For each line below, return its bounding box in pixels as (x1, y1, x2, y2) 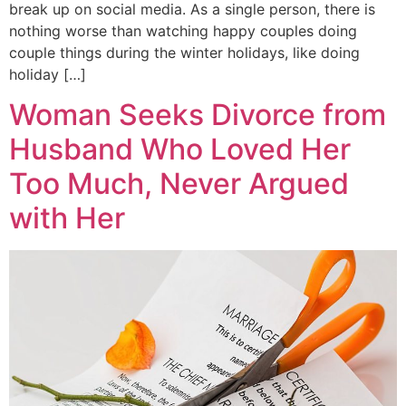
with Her (9, 199, 125, 236)
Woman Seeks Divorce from (9, 96, 386, 132)
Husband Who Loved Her (9, 130, 351, 167)
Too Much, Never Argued (9, 165, 349, 201)
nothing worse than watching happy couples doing (9, 21, 357, 40)
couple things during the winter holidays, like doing (9, 43, 360, 62)
